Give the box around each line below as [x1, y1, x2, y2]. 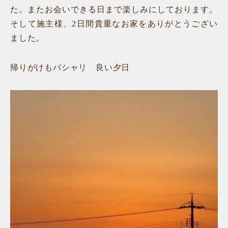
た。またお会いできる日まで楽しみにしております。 [10, 5, 218, 14]
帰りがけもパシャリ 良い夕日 [10, 63, 130, 72]
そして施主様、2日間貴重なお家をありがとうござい [10, 19, 218, 28]
